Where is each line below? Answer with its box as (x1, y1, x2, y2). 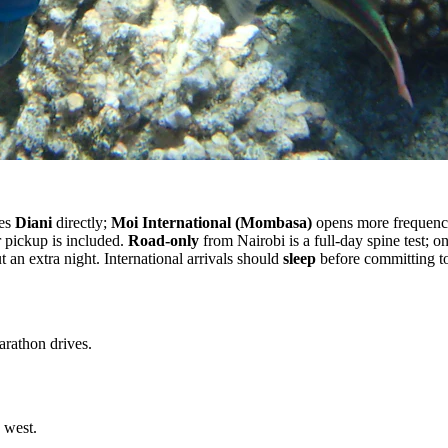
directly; (52, 213, 111, 231)
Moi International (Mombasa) (111, 213, 312, 231)
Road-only (128, 231, 199, 249)
